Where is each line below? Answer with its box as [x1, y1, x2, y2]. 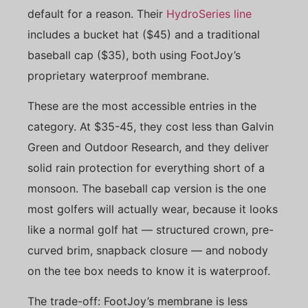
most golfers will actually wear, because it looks [27, 201, 278, 216]
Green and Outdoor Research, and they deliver [27, 140, 269, 154]
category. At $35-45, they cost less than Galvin [27, 119, 274, 133]
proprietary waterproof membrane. [27, 68, 209, 82]
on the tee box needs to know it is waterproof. [27, 263, 270, 278]
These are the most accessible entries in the [27, 98, 256, 113]
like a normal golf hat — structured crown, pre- [27, 222, 274, 236]
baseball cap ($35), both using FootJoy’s [27, 47, 241, 62]
